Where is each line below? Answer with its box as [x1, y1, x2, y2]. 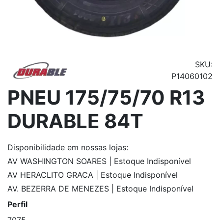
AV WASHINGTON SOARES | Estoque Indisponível [7, 156, 191, 166]
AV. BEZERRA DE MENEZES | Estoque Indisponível [7, 184, 193, 194]
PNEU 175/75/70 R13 [7, 85, 205, 110]
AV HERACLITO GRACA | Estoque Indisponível [7, 170, 178, 180]
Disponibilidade [7, 142, 65, 153]
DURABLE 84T [7, 109, 143, 134]
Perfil [7, 199, 27, 210]
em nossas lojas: [67, 142, 128, 153]
